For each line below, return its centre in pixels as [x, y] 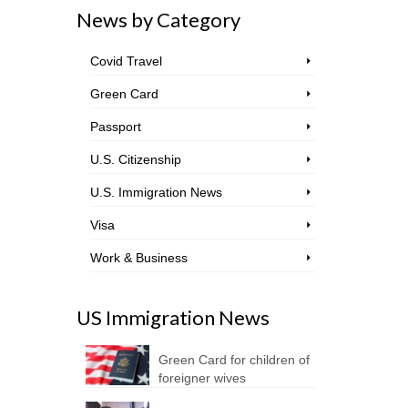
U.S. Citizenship [135, 159]
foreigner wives [202, 378]
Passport [115, 127]
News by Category [158, 20]
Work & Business [138, 258]
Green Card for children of [234, 360]
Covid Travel [126, 61]
